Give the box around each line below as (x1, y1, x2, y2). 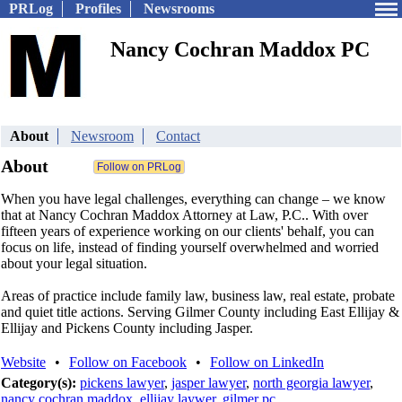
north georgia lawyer (253, 375, 370, 390)
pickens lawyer (80, 375, 164, 390)
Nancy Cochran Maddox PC (110, 38, 370, 61)
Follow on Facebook (69, 354, 187, 370)
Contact (156, 128, 200, 144)
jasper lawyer (171, 375, 246, 390)
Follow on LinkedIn (210, 354, 324, 370)
